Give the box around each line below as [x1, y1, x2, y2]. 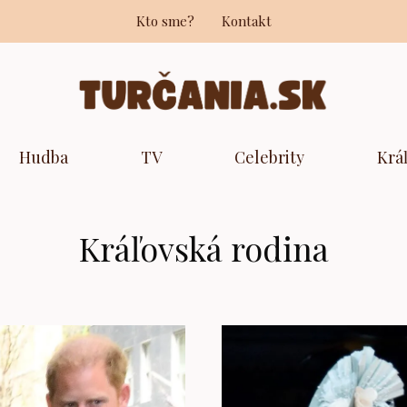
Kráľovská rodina [78, 226, 329, 271]
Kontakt [221, 12, 272, 30]
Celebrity [234, 146, 304, 169]
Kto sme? [135, 12, 194, 30]
